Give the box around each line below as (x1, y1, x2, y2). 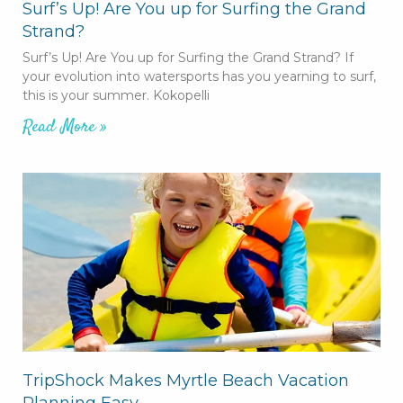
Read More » (22, 113, 107, 140)
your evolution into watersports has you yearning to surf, (22, 67, 376, 85)
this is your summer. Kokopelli (22, 86, 210, 103)
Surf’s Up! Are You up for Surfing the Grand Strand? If (22, 49, 354, 66)
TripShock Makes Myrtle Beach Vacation (22, 370, 349, 390)
